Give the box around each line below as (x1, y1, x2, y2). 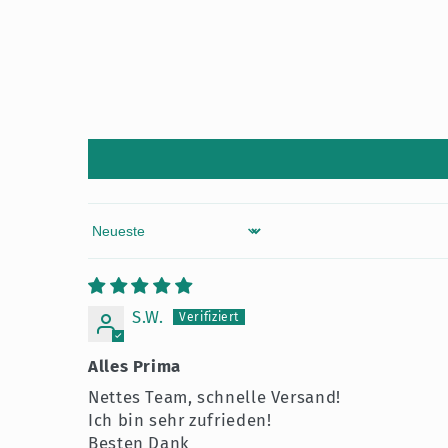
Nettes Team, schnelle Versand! (88, 386, 341, 407)
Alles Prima (88, 355, 181, 376)
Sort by (87, 230, 145, 251)
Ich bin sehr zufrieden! (88, 409, 272, 430)
